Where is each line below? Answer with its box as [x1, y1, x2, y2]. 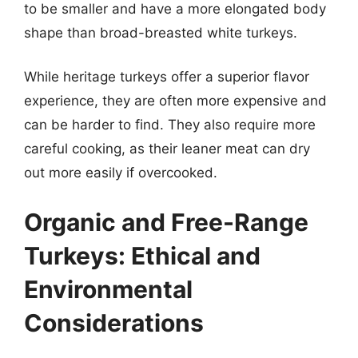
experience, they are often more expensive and [24, 93, 327, 109]
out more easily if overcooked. [24, 165, 217, 181]
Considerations [24, 308, 204, 337]
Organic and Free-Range [24, 207, 308, 237]
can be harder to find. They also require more [24, 117, 316, 133]
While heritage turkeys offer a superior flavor [24, 69, 309, 85]
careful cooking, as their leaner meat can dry [24, 141, 310, 157]
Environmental [24, 274, 193, 304]
